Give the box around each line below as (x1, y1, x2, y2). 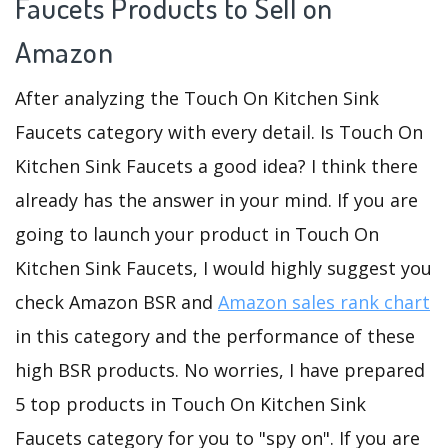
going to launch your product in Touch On (15, 222, 379, 247)
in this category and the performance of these (15, 324, 415, 349)
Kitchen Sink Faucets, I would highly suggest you (15, 256, 432, 281)
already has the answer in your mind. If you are (15, 188, 418, 213)
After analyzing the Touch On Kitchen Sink (15, 86, 379, 111)
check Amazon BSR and (15, 290, 218, 315)
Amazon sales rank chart (218, 290, 430, 315)
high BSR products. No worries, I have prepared (15, 358, 425, 383)
